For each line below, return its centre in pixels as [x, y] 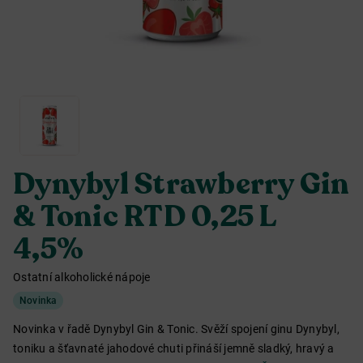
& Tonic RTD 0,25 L [145, 217]
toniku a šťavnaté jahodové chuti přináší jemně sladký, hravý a [174, 348]
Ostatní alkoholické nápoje [82, 277]
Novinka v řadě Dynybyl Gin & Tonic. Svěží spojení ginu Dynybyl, [176, 329]
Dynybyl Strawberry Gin [181, 184]
